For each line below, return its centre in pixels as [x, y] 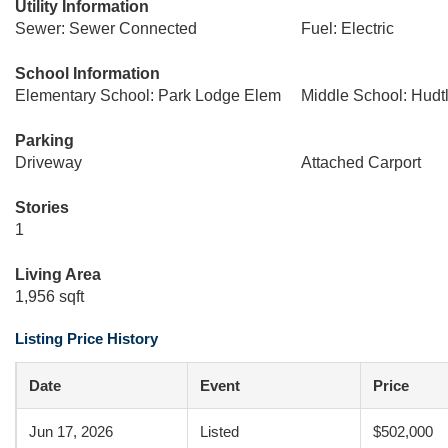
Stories [42, 207]
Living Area [58, 274]
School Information [87, 73]
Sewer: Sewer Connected [106, 28]
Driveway [48, 162]
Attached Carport [360, 162]
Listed [219, 431]
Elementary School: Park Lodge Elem [148, 95]
